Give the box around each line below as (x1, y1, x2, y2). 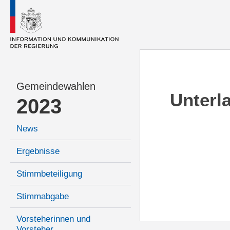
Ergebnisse (16, 146, 60, 157)
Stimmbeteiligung (16, 169, 82, 179)
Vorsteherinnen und (16, 214, 90, 224)
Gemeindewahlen (16, 81, 95, 92)
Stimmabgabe (16, 191, 69, 202)
